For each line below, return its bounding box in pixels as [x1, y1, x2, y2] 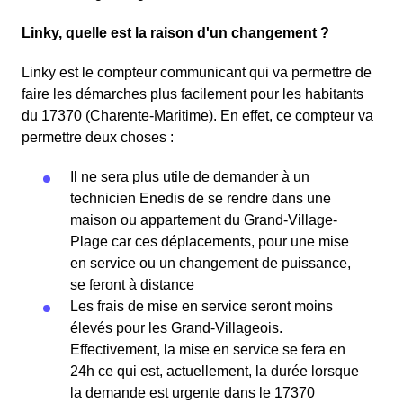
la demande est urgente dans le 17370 [70, 385, 315, 401]
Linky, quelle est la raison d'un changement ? [22, 25, 329, 41]
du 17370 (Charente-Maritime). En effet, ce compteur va [22, 108, 373, 124]
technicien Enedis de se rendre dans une [70, 191, 331, 207]
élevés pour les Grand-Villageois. [70, 320, 282, 336]
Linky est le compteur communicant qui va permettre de [22, 65, 372, 81]
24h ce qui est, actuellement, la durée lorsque [70, 363, 359, 380]
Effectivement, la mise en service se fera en [70, 342, 345, 358]
